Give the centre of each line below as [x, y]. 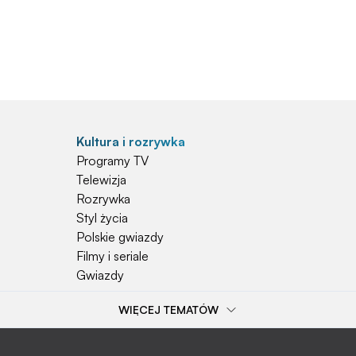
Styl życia [102, 218]
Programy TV [112, 161]
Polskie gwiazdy [120, 237]
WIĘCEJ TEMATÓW [168, 310]
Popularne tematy [130, 326]
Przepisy [100, 345]
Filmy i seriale [112, 256]
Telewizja [101, 180]
